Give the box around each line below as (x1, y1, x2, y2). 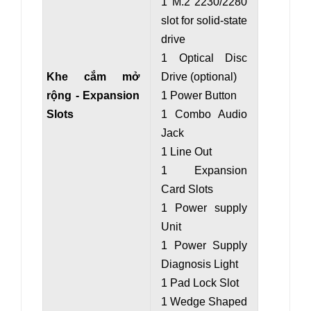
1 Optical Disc (161, 52, 247, 65)
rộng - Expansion (47, 90, 140, 102)
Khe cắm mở (47, 71, 140, 83)
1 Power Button (161, 90, 237, 102)
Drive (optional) (161, 71, 237, 83)
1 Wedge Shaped (161, 296, 247, 308)
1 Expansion (161, 165, 247, 177)
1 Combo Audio (161, 108, 247, 121)
